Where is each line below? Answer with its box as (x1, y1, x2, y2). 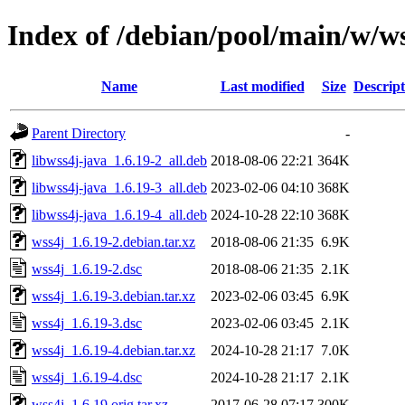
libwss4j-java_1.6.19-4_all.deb (32, 206, 207, 222)
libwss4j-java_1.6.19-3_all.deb (32, 179, 207, 195)
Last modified (220, 78, 305, 94)
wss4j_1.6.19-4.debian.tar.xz (32, 342, 195, 358)
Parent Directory (32, 125, 126, 141)
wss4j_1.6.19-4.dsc (32, 369, 142, 385)
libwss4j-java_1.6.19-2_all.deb (32, 152, 207, 168)
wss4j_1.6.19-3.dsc (32, 315, 142, 331)
